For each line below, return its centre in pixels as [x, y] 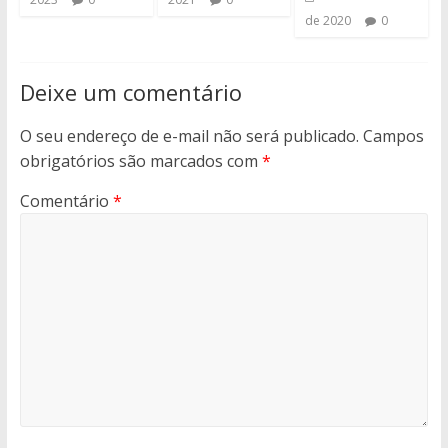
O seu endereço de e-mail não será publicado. [189, 135]
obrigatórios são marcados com [140, 160]
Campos [393, 135]
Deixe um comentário [130, 91]
